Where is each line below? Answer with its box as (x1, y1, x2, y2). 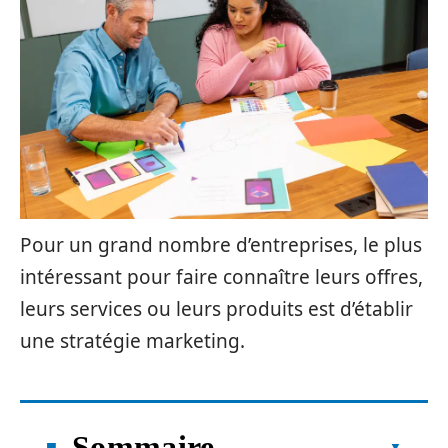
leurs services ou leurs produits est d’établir (20, 296, 413, 322)
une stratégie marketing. (20, 328, 245, 354)
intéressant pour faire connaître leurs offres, (20, 264, 423, 290)
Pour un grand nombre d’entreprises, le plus (20, 232, 422, 258)
